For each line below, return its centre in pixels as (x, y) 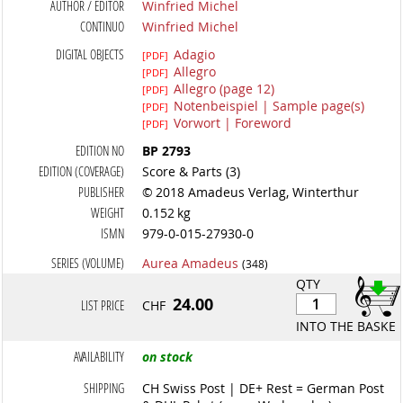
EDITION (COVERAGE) (82, 171)
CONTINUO (103, 27)
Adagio (195, 54)
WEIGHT (108, 213)
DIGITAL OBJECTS (90, 54)
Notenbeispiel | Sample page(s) (269, 106)
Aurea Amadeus (191, 263)
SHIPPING (104, 388)
